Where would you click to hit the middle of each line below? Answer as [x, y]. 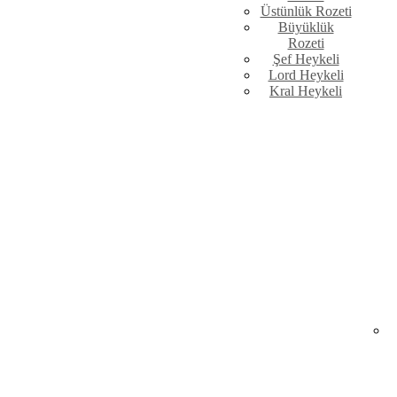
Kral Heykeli [306, 91]
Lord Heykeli [306, 75]
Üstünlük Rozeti [306, 12]
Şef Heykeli [306, 59]
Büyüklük [306, 27]
